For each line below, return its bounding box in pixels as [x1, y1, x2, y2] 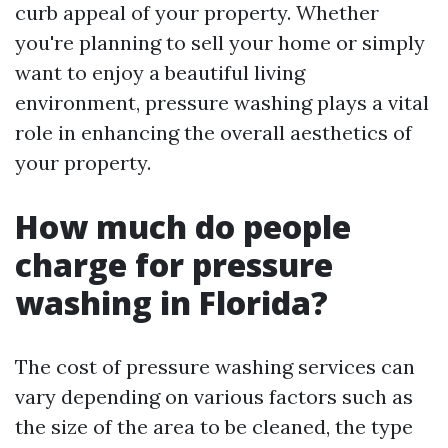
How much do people [15, 205, 351, 248]
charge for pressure [15, 243, 333, 286]
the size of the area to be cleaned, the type [15, 414, 413, 439]
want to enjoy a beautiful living [15, 60, 305, 85]
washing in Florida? [15, 281, 328, 324]
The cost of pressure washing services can [15, 354, 415, 379]
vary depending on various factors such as [15, 384, 413, 409]
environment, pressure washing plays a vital [15, 90, 429, 115]
